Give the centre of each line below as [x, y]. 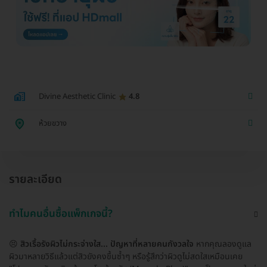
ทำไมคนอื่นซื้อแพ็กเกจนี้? [61, 214]
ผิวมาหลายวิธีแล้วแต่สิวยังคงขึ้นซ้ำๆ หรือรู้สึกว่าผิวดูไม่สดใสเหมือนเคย [126, 256]
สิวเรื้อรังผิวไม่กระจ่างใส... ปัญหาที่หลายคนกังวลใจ [107, 244]
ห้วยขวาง [53, 124]
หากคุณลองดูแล [223, 244]
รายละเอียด [35, 179]
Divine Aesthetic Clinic [77, 97]
